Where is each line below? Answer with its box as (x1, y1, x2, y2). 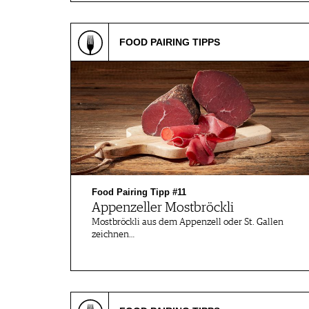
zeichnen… (92, 230, 134, 239)
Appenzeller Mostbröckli (92, 201, 234, 215)
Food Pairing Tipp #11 (92, 187, 186, 197)
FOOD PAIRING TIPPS (119, 37, 220, 48)
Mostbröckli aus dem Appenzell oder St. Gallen (92, 217, 283, 227)
